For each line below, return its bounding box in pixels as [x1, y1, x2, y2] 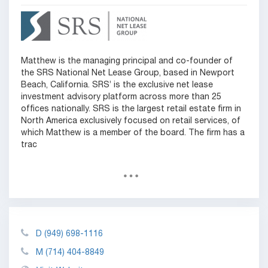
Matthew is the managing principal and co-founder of [21, 57, 233, 66]
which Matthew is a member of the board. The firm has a [21, 129, 245, 138]
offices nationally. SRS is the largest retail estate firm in [21, 105, 241, 114]
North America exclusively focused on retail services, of [21, 117, 240, 126]
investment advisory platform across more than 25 [21, 93, 221, 102]
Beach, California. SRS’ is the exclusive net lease [21, 81, 213, 90]
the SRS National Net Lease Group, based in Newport [21, 69, 234, 78]
